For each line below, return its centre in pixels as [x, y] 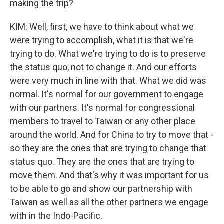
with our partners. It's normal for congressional [102, 108]
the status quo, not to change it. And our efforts [103, 67]
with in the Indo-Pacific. [56, 216]
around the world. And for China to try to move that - [112, 135]
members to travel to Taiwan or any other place [103, 121]
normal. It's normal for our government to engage [107, 94]
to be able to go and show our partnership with [101, 189]
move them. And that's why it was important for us [109, 175]
